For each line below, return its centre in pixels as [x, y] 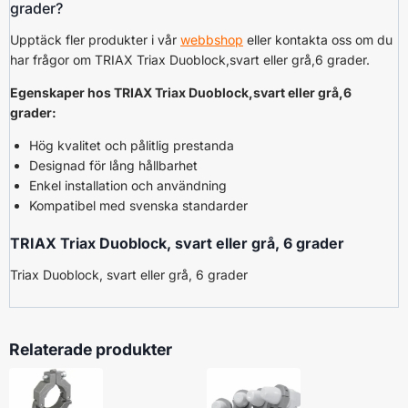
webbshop [212, 39]
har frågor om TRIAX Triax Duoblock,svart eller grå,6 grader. [190, 59]
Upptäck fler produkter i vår [95, 39]
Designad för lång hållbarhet [113, 165]
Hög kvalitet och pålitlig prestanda [132, 145]
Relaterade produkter [91, 349]
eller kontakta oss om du [318, 39]
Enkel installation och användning [128, 185]
